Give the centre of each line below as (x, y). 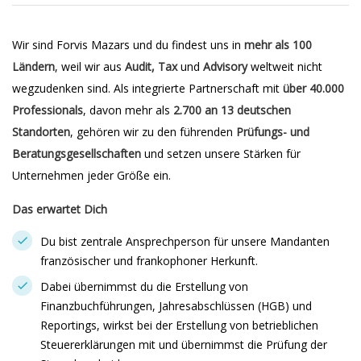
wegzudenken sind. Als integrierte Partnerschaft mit (147, 88)
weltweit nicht (285, 66)
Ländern (33, 66)
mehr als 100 (278, 45)
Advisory (225, 66)
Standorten (41, 132)
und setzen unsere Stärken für (221, 154)
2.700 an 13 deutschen (232, 110)
